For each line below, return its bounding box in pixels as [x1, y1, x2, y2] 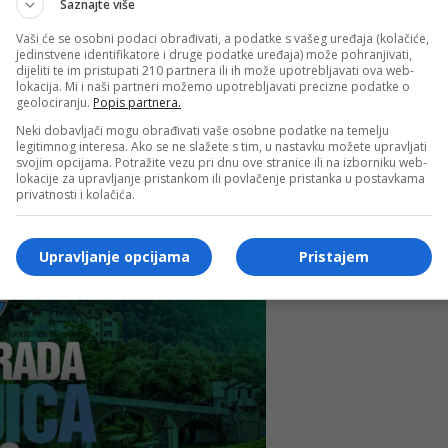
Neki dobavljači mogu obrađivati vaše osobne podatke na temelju [16, 121, 389, 139]
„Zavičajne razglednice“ [94, 63, 272, 82]
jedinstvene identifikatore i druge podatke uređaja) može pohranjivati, [16, 45, 412, 63]
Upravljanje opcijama [38, 247, 190, 266]
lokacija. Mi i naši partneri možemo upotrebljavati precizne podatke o [16, 77, 410, 95]
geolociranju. [16, 93, 93, 111]
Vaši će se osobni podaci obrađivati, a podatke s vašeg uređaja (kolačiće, [16, 29, 429, 47]
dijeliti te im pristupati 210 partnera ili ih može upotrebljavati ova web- [16, 61, 414, 79]
